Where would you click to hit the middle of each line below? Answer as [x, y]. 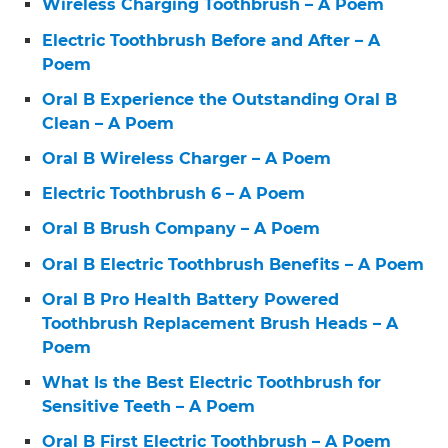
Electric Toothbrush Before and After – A [211, 40]
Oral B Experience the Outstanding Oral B [220, 99]
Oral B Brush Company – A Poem [181, 229]
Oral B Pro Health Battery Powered [191, 299]
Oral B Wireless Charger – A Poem [187, 158]
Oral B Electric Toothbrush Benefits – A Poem [233, 264]
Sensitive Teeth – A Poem [149, 406]
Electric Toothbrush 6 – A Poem [174, 194]
